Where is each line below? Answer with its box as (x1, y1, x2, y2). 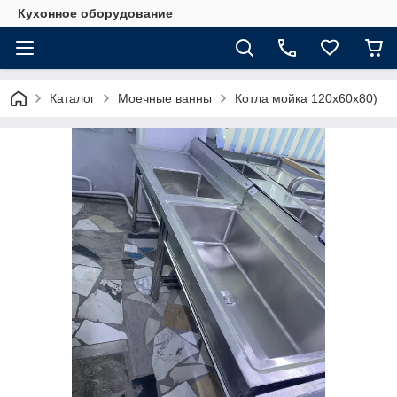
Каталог (50, 91, 95, 105)
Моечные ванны (118, 91, 212, 105)
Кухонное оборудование (18, 6, 173, 20)
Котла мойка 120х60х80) (235, 91, 378, 105)
